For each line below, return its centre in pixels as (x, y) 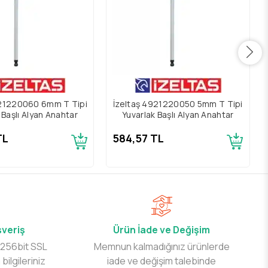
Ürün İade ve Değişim (162, 229)
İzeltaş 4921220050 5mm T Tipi (178, 103)
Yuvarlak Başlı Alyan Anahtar (178, 114)
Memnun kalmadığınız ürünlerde (162, 246)
